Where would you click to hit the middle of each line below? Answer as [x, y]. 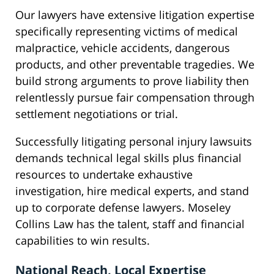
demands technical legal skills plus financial [128, 158]
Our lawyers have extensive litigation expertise [135, 15]
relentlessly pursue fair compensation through [135, 98]
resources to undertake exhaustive [104, 175]
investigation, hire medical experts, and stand [132, 191]
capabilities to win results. [83, 241]
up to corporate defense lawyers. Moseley [123, 208]
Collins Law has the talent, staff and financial [130, 224]
